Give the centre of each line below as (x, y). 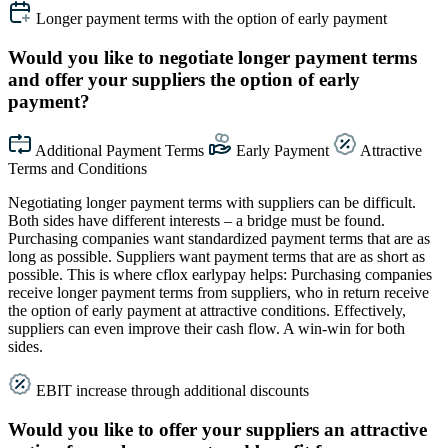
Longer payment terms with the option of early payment (211, 19)
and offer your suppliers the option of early (184, 80)
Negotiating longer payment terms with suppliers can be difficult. (212, 202)
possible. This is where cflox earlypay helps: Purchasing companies (220, 274)
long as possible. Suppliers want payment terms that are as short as (216, 256)
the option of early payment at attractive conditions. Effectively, (207, 310)
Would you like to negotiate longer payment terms (212, 58)
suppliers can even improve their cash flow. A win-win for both (206, 328)
